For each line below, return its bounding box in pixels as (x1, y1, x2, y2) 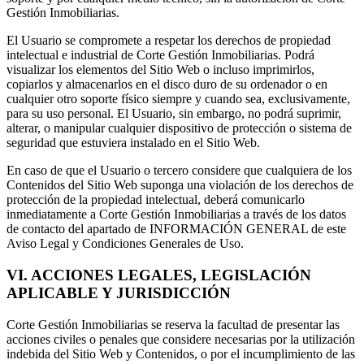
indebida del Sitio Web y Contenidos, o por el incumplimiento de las (6, 346, 355, 361)
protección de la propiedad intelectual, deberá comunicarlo (6, 193, 305, 207)
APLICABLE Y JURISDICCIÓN (6, 284, 231, 301)
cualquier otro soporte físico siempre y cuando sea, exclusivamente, (6, 92, 350, 106)
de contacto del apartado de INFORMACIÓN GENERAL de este (6, 222, 346, 236)
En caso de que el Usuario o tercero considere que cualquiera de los (6, 163, 352, 178)
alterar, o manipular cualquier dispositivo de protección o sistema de (6, 121, 352, 136)
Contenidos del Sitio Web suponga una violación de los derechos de (6, 178, 353, 193)
